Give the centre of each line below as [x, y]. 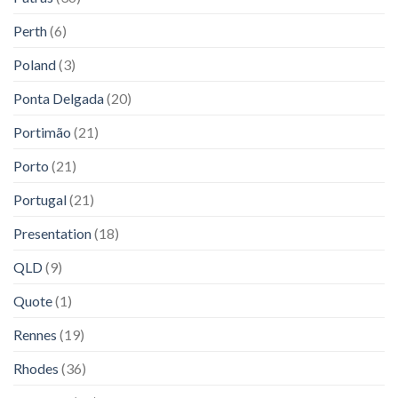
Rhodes [36, 368]
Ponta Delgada [59, 98]
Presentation [52, 233]
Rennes [35, 334]
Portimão [42, 131]
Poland [35, 64]
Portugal [40, 199]
